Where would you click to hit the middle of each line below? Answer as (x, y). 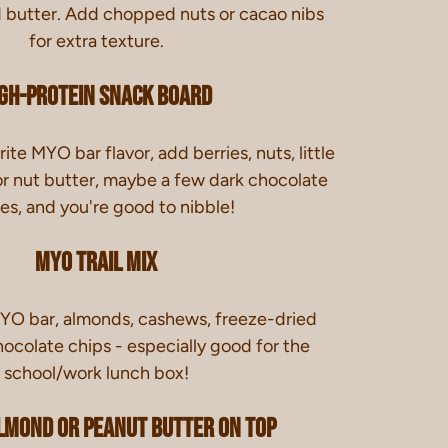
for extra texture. (96, 40)
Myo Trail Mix (96, 263)
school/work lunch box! (96, 372)
